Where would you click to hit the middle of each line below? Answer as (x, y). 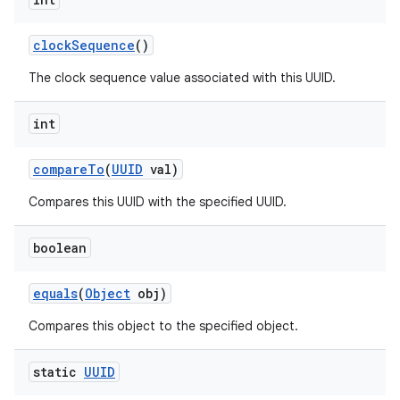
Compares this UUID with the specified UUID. (158, 202)
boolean (60, 248)
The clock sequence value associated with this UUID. (182, 78)
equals (55, 293)
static (58, 372)
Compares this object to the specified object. (163, 326)
